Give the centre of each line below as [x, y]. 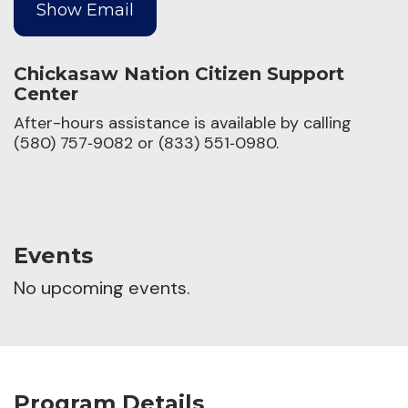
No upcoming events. [102, 287]
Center [46, 93]
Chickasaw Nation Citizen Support [179, 73]
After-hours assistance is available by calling [183, 122]
